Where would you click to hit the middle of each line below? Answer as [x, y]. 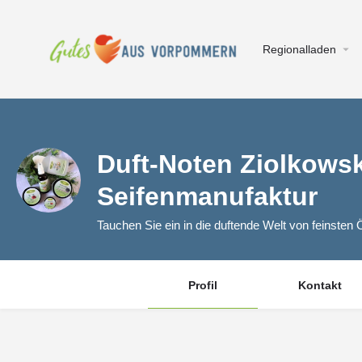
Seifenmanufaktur [207, 196]
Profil [202, 285]
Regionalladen [299, 49]
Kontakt [320, 285]
